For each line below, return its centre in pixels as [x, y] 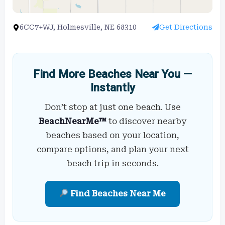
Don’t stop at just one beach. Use [113, 107]
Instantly [113, 87]
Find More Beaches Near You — [113, 74]
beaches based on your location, [113, 135]
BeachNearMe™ [73, 121]
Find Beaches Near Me [117, 193]
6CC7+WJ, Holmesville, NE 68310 [78, 27]
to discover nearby [146, 121]
